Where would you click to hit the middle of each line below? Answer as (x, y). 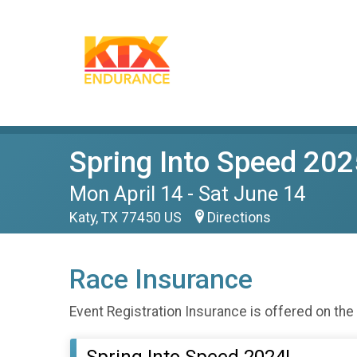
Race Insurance (161, 279)
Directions (239, 218)
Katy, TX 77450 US (127, 218)
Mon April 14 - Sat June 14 (187, 194)
